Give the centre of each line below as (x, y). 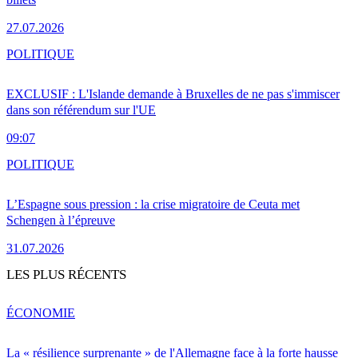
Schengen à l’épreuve (61, 220)
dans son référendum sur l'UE (81, 109)
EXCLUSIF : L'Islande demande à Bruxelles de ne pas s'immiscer (173, 93)
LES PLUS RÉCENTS (66, 274)
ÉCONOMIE (41, 312)
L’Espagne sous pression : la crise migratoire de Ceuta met (153, 204)
